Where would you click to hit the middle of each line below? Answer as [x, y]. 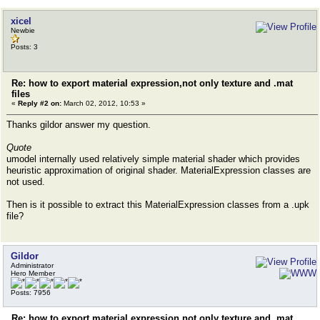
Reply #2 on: [40, 103]
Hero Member [33, 273]
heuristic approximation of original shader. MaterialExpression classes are [159, 170]
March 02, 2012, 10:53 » [104, 103]
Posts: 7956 [31, 292]
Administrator [32, 265]
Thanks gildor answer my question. [79, 125]
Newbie [23, 30]
